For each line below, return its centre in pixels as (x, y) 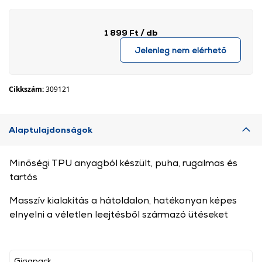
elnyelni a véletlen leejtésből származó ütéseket (119, 214)
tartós (23, 177)
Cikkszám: (27, 89)
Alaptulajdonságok (51, 130)
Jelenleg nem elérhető (180, 50)
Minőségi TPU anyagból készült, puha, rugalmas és (123, 163)
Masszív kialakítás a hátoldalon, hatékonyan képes (123, 200)
